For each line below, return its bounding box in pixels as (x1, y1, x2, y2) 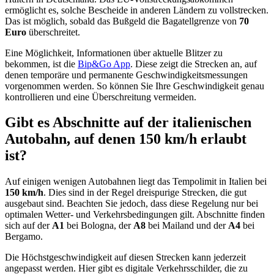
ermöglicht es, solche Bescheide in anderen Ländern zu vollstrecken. (5, 4, 268, 15)
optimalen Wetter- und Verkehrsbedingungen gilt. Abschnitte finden (5, 209, 265, 220)
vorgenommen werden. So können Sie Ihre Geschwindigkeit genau (5, 80, 264, 91)
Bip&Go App (78, 58, 130, 69)
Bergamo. (5, 231, 43, 242)
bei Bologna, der (67, 220, 133, 231)
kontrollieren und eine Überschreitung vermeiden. (5, 91, 196, 102)
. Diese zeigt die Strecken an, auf (130, 58, 257, 69)
